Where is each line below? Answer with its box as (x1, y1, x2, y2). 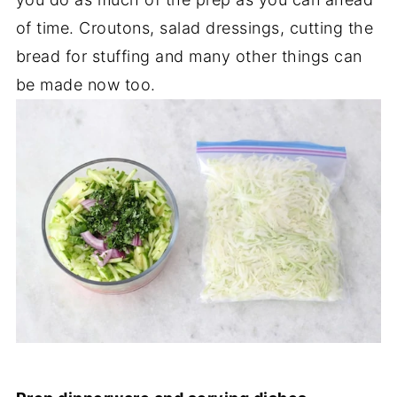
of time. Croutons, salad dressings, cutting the (15, 19, 374, 38)
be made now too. (15, 75, 156, 95)
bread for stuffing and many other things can (15, 47, 362, 66)
